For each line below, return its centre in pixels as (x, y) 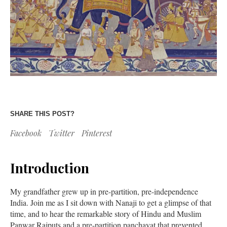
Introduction (50, 168)
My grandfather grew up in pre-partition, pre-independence (104, 191)
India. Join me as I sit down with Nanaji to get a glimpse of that (111, 202)
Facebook (26, 133)
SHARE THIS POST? (42, 113)
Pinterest (97, 133)
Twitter (62, 133)
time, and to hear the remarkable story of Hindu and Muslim (106, 213)
